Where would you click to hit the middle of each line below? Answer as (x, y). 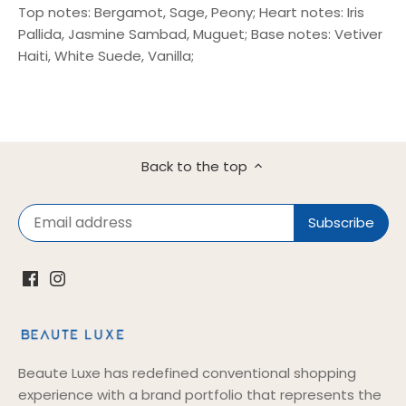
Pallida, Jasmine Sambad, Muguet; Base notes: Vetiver (200, 34)
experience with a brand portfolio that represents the (200, 394)
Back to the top (194, 166)
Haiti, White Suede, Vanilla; (106, 56)
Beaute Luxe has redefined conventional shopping (187, 372)
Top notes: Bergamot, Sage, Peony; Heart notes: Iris (191, 12)
